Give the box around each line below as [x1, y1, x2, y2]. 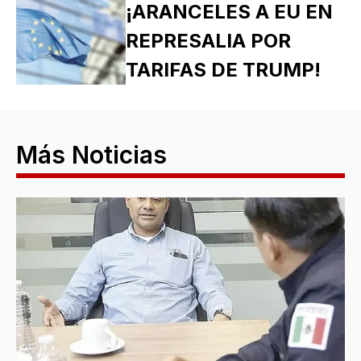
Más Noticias [16, 139, 167, 169]
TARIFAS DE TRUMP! [125, 57, 321, 81]
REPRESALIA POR [125, 28, 291, 52]
